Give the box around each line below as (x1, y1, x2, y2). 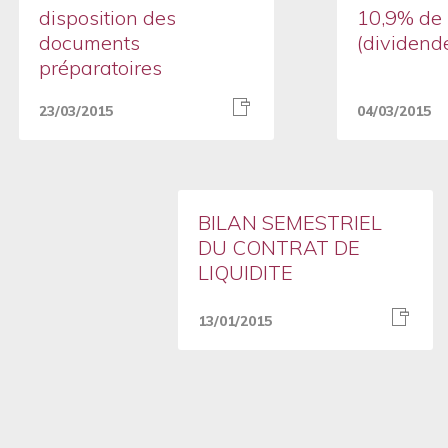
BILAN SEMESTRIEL (197, 210, 382, 235)
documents (38, 30, 140, 55)
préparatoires (38, 55, 162, 80)
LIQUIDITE (197, 260, 293, 285)
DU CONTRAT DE (197, 235, 360, 260)
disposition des (38, 5, 176, 30)
